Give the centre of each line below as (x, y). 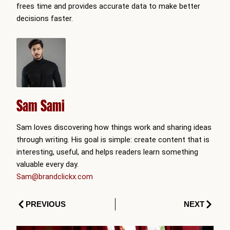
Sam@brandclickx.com (55, 176)
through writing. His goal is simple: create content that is (113, 139)
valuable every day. (47, 164)
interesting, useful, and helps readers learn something (107, 152)
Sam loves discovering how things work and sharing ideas (114, 127)
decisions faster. (45, 19)
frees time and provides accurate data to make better (108, 6)
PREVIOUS (46, 204)
